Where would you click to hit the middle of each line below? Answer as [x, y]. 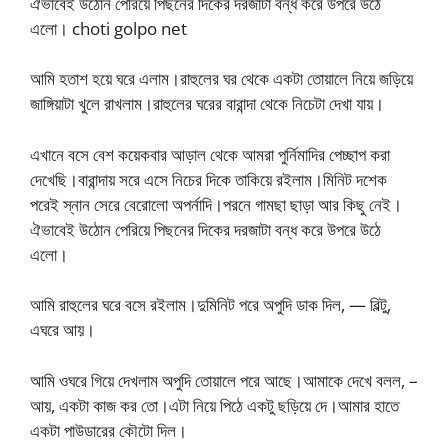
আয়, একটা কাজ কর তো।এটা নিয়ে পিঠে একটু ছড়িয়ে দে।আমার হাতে [214, 405]
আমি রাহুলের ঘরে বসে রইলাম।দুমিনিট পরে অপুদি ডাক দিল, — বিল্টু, [210, 304]
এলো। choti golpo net [108, 28]
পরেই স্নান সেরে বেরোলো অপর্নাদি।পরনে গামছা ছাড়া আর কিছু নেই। [216, 204]
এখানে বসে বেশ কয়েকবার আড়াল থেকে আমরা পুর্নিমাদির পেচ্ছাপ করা [210, 154]
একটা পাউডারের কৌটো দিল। [108, 430]
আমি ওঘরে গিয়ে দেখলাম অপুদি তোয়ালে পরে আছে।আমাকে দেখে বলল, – [224, 380]
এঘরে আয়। [62, 329]
